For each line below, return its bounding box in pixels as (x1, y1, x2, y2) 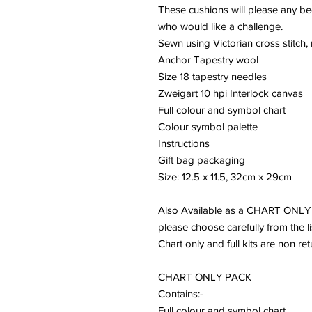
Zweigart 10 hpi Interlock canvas (158, 87, 303, 100)
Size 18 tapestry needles (158, 70, 267, 83)
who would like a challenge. (158, 20, 283, 33)
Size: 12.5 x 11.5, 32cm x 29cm (158, 171, 292, 183)
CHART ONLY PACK (158, 271, 254, 283)
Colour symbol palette (158, 120, 258, 133)
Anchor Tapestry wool (158, 54, 258, 66)
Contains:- (158, 288, 203, 300)
